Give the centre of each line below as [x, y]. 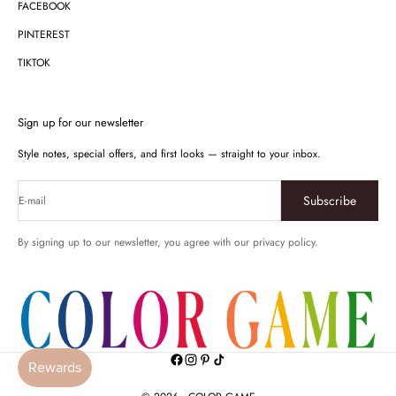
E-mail [32, 200]
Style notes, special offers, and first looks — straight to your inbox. [169, 153]
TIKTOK [34, 62]
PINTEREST [44, 34]
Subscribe [330, 200]
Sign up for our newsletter [80, 122]
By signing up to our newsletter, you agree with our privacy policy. [168, 242]
